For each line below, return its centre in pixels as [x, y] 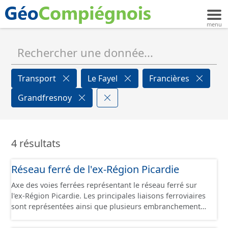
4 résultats [36, 143]
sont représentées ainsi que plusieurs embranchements [108, 206]
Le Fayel [104, 78]
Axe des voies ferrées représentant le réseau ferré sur [104, 185]
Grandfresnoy [46, 98]
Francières [170, 78]
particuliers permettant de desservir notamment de [100, 217]
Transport [38, 78]
